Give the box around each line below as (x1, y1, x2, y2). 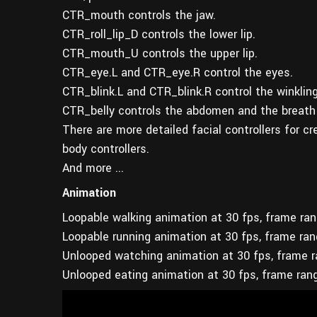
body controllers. (62, 140, 149, 157)
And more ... (62, 159, 124, 176)
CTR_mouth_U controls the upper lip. (62, 45, 258, 62)
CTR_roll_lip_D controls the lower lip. (62, 25, 255, 42)
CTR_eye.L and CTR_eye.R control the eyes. (62, 64, 293, 81)
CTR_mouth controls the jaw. (62, 6, 216, 23)
